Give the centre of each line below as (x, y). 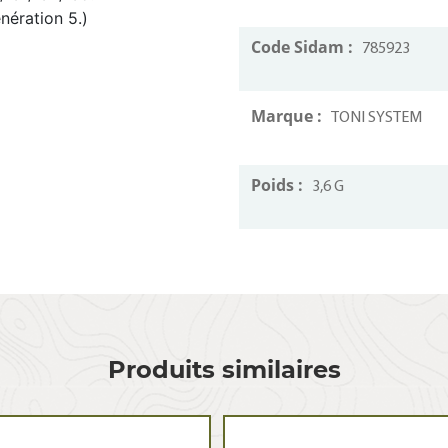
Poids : (279, 185)
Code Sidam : (304, 47)
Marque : (288, 116)
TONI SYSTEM (376, 118)
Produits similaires (224, 369)
